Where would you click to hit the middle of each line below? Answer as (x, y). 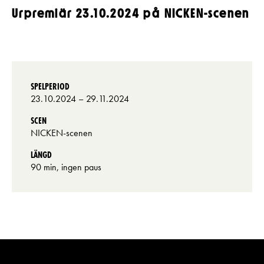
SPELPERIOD (50, 87)
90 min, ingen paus (66, 167)
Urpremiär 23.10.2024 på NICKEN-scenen (131, 14)
